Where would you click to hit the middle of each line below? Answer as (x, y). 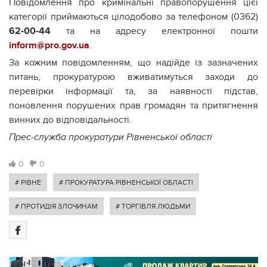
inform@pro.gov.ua (49, 45)
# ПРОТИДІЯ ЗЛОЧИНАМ (56, 206)
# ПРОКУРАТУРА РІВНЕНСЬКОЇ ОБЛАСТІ (126, 182)
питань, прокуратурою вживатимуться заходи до (133, 77)
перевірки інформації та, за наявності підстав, (133, 91)
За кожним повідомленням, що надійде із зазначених (133, 62)
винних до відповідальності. (70, 119)
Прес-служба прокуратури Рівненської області (111, 137)
